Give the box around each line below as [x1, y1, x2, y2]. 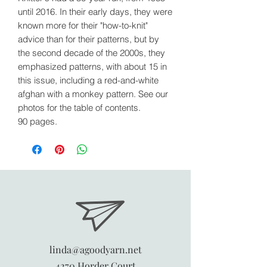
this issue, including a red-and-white [18, 74, 159, 86]
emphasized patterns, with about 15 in [18, 60, 167, 72]
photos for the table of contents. [18, 101, 141, 113]
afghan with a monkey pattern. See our [18, 88, 168, 100]
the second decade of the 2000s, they [18, 46, 165, 58]
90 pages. [18, 115, 57, 127]
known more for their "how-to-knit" [18, 19, 148, 31]
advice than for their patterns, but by [18, 33, 159, 45]
